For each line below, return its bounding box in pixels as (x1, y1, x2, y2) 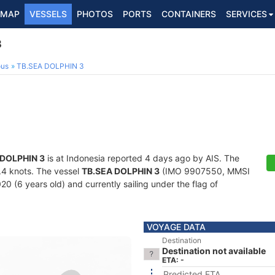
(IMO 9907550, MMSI (160, 166, 250, 176)
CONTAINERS (161, 9, 216, 19)
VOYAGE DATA (147, 222, 206, 232)
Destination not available (162, 246, 266, 256)
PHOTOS (77, 9, 113, 19)
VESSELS (29, 9, 67, 19)
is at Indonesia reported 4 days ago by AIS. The (45, 153, 239, 163)
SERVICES (226, 9, 267, 19)
